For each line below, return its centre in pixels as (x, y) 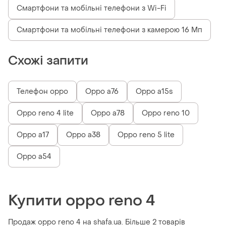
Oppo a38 (83, 135)
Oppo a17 (33, 135)
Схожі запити (48, 61)
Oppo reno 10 (166, 114)
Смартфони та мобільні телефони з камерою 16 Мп (109, 30)
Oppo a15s (154, 92)
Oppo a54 (34, 157)
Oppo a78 (108, 114)
